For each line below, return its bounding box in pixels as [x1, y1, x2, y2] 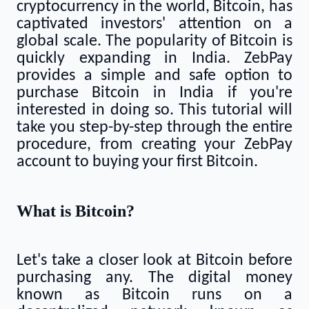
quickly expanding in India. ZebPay [17, 50, 292, 67]
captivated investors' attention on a [17, 16, 292, 32]
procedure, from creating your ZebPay [17, 137, 292, 153]
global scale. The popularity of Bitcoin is [17, 33, 292, 50]
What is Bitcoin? [17, 202, 134, 221]
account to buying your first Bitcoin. [17, 154, 258, 170]
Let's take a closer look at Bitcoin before [17, 252, 292, 269]
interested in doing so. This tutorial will [17, 102, 292, 119]
